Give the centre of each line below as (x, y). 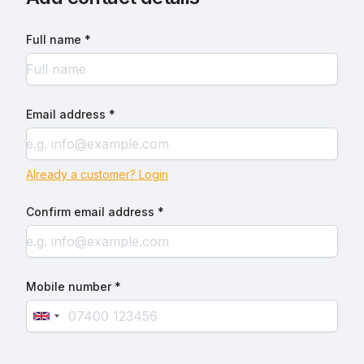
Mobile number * (74, 286)
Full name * (58, 39)
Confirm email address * (95, 212)
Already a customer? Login (97, 174)
